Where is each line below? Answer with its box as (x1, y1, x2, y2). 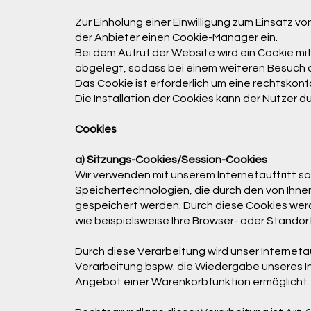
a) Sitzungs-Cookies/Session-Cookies (74, 153, 267, 165)
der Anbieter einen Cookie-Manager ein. (74, 31, 278, 43)
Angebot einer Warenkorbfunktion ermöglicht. (74, 276, 310, 287)
